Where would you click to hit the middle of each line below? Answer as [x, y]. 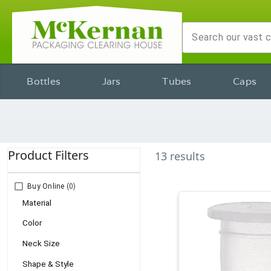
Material [37, 202]
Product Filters [48, 155]
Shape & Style [48, 263]
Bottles [44, 81]
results [188, 156]
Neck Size [41, 243]
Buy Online [46, 186]
